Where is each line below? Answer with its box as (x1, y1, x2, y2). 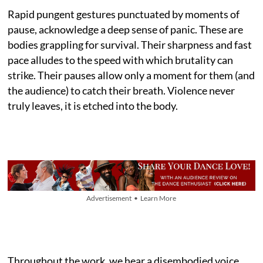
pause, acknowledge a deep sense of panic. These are (8, 22, 244, 36)
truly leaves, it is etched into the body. (8, 99, 178, 112)
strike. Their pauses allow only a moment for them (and (8, 68, 255, 82)
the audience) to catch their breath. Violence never (8, 83, 235, 97)
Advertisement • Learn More (86, 193, 177, 203)
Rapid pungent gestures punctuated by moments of (8, 7, 240, 21)
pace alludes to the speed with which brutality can (8, 53, 234, 66)
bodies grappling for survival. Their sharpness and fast (8, 38, 252, 51)
